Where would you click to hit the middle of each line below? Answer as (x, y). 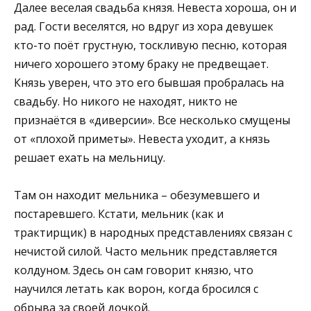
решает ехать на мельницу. (90, 158)
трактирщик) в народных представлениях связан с (153, 233)
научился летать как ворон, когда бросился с (136, 289)
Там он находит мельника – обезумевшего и (137, 195)
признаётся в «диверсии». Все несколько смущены (152, 120)
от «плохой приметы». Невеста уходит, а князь (142, 139)
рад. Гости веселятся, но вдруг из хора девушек (144, 27)
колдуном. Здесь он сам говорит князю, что (134, 270)
